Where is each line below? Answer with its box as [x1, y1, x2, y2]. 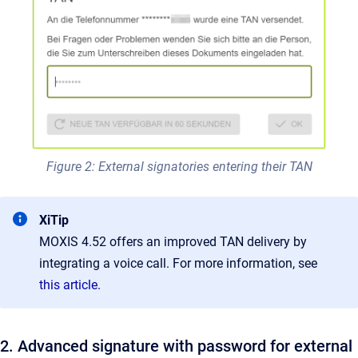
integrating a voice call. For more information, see [39, 255, 317, 271]
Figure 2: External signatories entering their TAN [46, 158, 312, 174]
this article [39, 276, 97, 292]
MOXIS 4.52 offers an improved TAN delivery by [39, 233, 307, 249]
